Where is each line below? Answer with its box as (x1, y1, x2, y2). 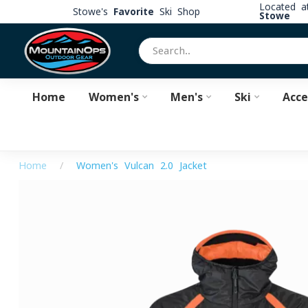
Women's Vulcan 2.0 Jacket (76, 161, 207, 170)
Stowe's (72, 6, 113, 16)
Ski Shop (153, 6, 200, 16)
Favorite (113, 6, 154, 16)
